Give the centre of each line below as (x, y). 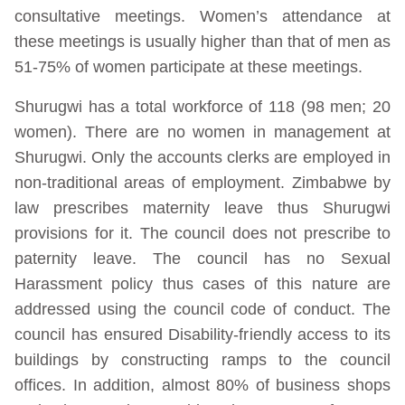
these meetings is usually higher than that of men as (202, 42)
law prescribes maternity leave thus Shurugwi (202, 208)
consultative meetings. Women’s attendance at (202, 16)
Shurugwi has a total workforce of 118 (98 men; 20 (202, 107)
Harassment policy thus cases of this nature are (202, 284)
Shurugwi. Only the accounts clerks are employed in (202, 157)
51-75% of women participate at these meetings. (188, 67)
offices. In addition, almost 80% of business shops (202, 385)
